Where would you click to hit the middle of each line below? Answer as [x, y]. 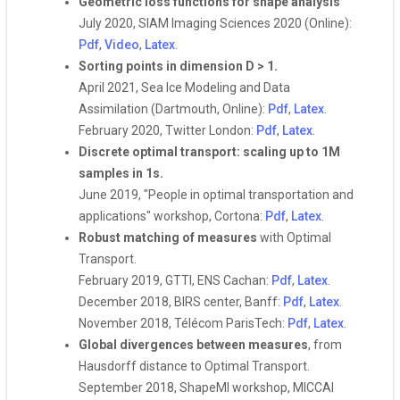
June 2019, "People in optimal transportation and [216, 195]
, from [325, 345]
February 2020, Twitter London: [167, 130]
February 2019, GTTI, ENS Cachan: [175, 280]
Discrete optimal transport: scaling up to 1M [209, 152]
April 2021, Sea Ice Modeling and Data [184, 87]
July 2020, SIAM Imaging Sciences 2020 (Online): [215, 23]
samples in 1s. [121, 173]
